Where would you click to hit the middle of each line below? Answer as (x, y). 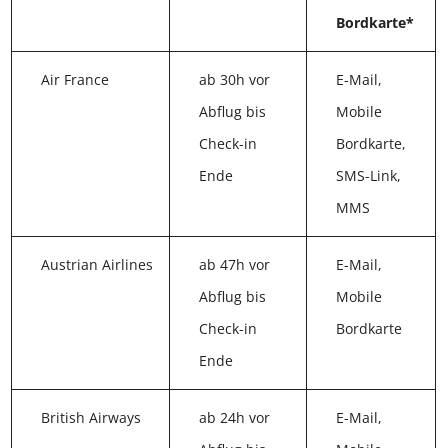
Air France (75, 84)
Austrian (70, 269)
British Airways (91, 422)
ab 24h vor (231, 422)
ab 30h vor (231, 84)
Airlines (67, 301)
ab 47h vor (231, 269)
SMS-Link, (360, 180)
